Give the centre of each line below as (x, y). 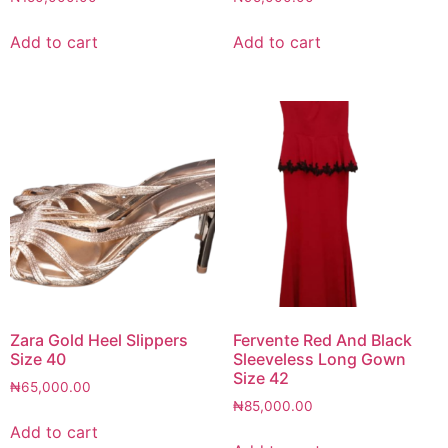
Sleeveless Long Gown (319, 358)
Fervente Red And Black (322, 339)
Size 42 (260, 377)
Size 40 (38, 358)
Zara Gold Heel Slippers (99, 339)
